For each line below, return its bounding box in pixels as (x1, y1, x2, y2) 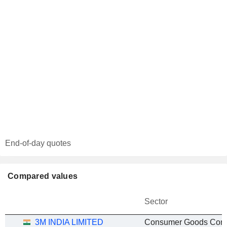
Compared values (8, 172, 78, 180)
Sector (144, 197, 168, 206)
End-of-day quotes (5, 139, 71, 147)
